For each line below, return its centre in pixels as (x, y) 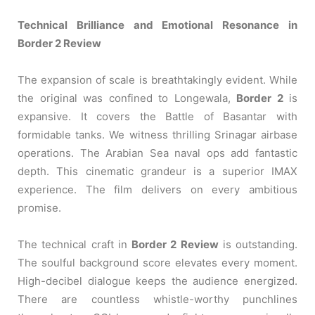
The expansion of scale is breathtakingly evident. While (157, 79)
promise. (39, 207)
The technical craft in (75, 244)
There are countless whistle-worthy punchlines (157, 299)
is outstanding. (258, 244)
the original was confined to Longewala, (127, 98)
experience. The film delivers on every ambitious (157, 189)
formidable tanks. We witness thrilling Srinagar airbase (157, 134)
